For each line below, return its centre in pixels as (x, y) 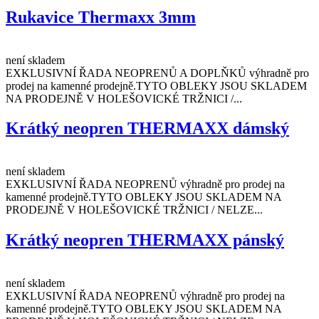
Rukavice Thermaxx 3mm (101, 17)
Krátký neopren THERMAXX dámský (147, 129)
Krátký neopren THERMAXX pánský (145, 240)
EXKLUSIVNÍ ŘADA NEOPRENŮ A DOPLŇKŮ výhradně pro (157, 73)
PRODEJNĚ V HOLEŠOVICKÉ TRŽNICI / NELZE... (134, 210)
